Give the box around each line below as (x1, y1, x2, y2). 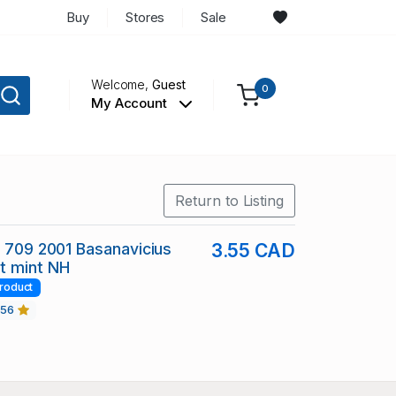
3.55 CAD (210, 240, 295, 263)
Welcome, (90, 77, 153, 93)
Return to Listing (175, 192, 284, 210)
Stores (125, 8, 165, 26)
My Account (90, 95, 171, 112)
